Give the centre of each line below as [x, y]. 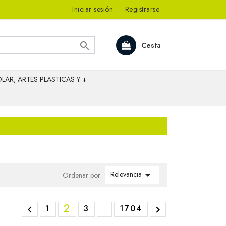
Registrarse [142, 9]
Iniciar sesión [93, 9]
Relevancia [126, 174]
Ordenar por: [82, 175]
